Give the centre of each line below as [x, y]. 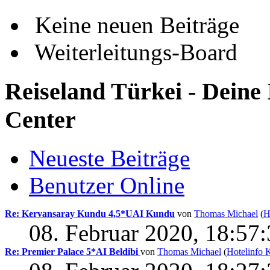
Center [40, 119]
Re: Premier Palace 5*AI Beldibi [73, 252]
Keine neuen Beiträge [134, 25]
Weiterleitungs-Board [133, 52]
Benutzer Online [107, 186]
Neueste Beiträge [109, 159]
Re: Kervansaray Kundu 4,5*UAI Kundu [90, 214]
